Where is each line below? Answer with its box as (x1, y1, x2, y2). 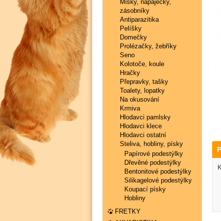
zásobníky (119, 7, 149, 14)
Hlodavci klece (119, 122, 162, 130)
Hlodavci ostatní (119, 131, 166, 139)
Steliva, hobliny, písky (119, 140, 183, 147)
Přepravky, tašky (119, 78, 168, 85)
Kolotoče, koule (119, 60, 164, 68)
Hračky (119, 69, 140, 76)
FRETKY (115, 208, 141, 215)
